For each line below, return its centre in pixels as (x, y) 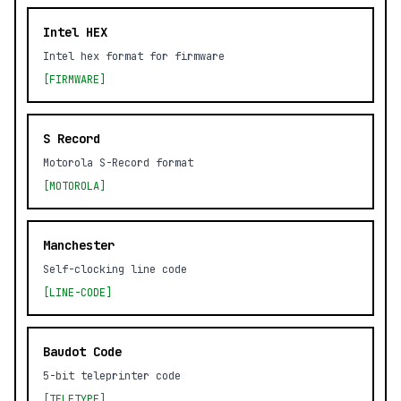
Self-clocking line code (115, 269)
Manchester (79, 245)
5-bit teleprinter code (112, 376)
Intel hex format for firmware (134, 56)
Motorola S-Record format (118, 163)
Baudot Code (82, 352)
